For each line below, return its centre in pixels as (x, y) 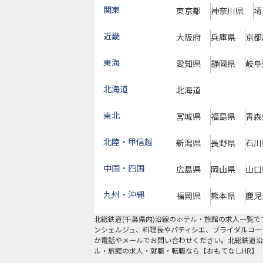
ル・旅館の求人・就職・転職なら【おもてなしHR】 (176, 251)
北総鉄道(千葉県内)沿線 (131, 220)
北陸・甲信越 (128, 142)
